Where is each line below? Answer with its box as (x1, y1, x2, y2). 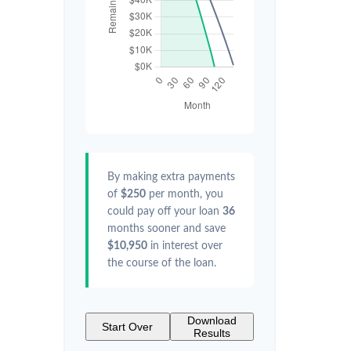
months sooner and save (107, 223, 226, 234)
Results (193, 327, 230, 339)
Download (186, 314, 237, 327)
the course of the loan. (107, 258, 216, 269)
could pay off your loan (107, 206, 223, 217)
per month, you (146, 189, 223, 200)
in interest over (147, 241, 223, 251)
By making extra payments (107, 172, 235, 183)
